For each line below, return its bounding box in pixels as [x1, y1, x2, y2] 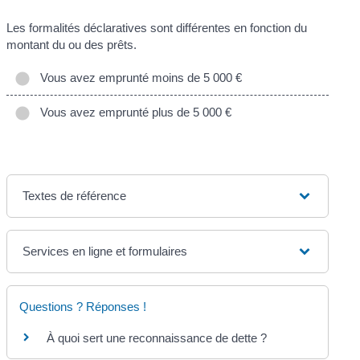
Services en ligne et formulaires [22, 244, 188, 259]
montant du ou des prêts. [6, 37, 137, 51]
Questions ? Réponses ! [19, 300, 147, 314]
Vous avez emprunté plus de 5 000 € [34, 105, 232, 120]
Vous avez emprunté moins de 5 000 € [34, 71, 243, 85]
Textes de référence [22, 189, 127, 203]
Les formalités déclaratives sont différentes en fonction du [6, 20, 308, 35]
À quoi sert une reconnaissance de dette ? [47, 331, 268, 346]
